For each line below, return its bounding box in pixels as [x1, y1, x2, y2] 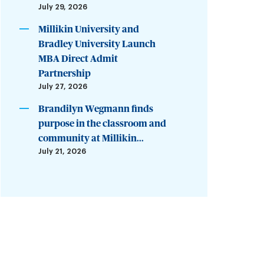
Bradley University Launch [38, 39, 156, 49]
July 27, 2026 [38, 82, 88, 90]
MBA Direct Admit [38, 54, 118, 64]
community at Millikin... [38, 133, 144, 143]
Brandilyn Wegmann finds [38, 104, 154, 114]
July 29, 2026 [38, 3, 88, 11]
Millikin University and [38, 24, 140, 34]
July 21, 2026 [38, 147, 87, 155]
